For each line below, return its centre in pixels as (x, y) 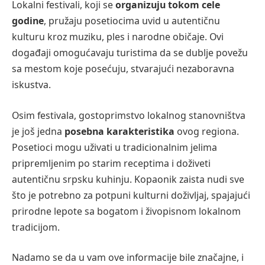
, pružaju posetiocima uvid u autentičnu (132, 21)
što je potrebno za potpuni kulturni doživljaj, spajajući (131, 195)
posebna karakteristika (121, 131)
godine (28, 21)
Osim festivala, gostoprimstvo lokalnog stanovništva (129, 115)
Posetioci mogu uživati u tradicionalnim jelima (114, 147)
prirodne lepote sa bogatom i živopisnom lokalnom (126, 211)
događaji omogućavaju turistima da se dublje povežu (130, 53)
